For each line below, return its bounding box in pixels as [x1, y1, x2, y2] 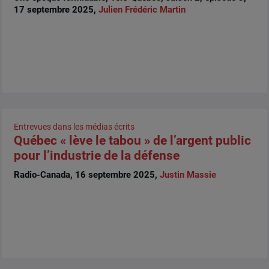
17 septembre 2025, [13, 4, 98, 16]
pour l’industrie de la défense [13, 148, 180, 163]
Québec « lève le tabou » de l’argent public [13, 133, 251, 148]
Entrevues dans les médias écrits [13, 122, 134, 132]
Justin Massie [159, 169, 216, 180]
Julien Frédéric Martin [98, 4, 186, 16]
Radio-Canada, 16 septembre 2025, [13, 169, 160, 180]
